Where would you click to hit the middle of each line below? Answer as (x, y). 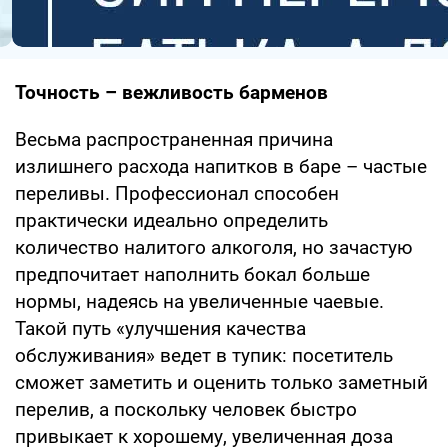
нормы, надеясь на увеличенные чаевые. (199, 301)
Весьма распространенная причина (174, 139)
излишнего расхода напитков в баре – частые (221, 166)
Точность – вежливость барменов (171, 92)
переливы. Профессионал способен (177, 193)
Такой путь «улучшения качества (160, 328)
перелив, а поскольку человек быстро (186, 409)
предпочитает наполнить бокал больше (192, 274)
